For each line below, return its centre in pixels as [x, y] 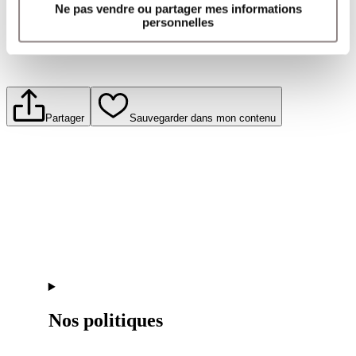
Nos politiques [105, 321]
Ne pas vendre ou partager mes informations [178, 8]
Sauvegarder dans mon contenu [202, 118]
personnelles [178, 22]
